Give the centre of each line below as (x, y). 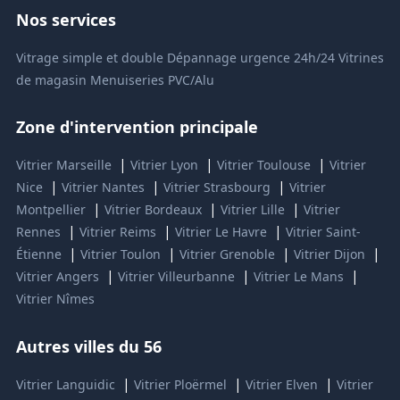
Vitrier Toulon (120, 254)
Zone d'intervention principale (137, 127)
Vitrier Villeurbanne (176, 277)
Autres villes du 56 (88, 347)
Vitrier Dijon (329, 254)
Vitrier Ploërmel (180, 385)
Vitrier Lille (252, 210)
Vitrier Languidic (65, 385)
